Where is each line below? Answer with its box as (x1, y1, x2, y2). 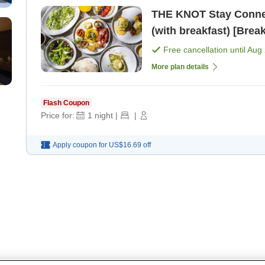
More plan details (151, 63, 209, 72)
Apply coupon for (53, 141, 107, 150)
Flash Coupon (43, 99, 89, 108)
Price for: (41, 111, 75, 121)
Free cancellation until (163, 45, 247, 55)
